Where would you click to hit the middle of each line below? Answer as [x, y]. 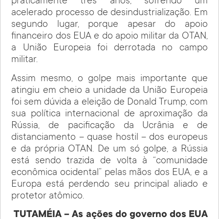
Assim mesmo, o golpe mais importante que [109, 79]
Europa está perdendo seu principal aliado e [109, 185]
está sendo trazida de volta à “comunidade [109, 161]
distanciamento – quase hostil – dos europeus [109, 138]
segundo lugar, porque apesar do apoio [109, 25]
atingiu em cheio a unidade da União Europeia [109, 91]
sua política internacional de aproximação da [109, 114]
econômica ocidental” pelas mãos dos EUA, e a [109, 173]
